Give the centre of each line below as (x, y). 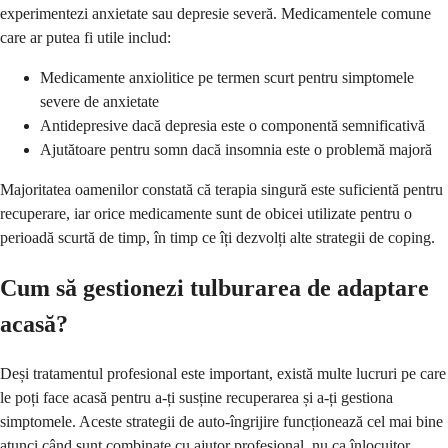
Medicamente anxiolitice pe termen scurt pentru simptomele (227, 78)
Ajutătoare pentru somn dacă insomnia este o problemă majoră (236, 150)
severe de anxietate (99, 102)
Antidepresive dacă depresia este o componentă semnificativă (232, 126)
